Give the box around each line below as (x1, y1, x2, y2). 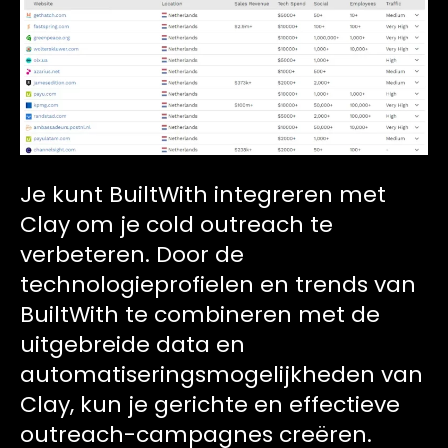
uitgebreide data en (20, 328, 245, 360)
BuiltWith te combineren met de (20, 298, 380, 330)
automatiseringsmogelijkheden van (20, 358, 423, 390)
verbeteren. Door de (20, 238, 244, 270)
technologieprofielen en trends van (20, 268, 416, 300)
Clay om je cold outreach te (20, 208, 333, 240)
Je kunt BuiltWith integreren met (20, 178, 386, 210)
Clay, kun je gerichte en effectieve (20, 388, 400, 420)
